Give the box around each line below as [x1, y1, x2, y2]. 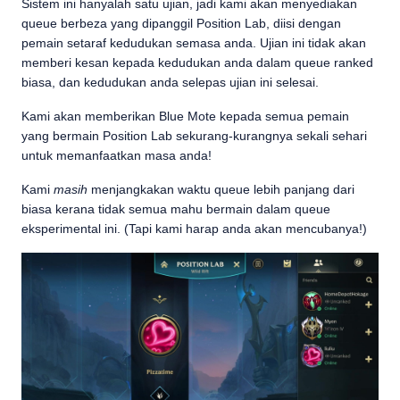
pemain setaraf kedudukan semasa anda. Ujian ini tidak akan [21, 36, 366, 50]
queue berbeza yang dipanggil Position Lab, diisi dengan [21, 16, 341, 30]
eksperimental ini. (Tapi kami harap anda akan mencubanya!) [21, 221, 367, 236]
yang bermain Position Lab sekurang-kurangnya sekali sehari [21, 129, 367, 143]
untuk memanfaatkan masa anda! [21, 148, 212, 162]
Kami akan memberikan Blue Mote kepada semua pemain [21, 109, 349, 123]
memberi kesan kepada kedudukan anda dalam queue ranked [21, 55, 373, 70]
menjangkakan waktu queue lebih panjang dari [91, 182, 354, 196]
